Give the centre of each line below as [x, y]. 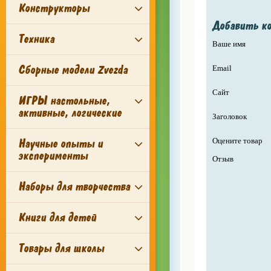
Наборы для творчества [74, 187]
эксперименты [53, 156]
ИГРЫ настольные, [64, 101]
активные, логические [70, 113]
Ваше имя [229, 44]
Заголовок [229, 116]
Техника [36, 39]
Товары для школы [61, 248]
